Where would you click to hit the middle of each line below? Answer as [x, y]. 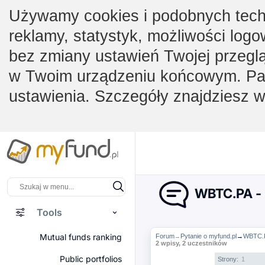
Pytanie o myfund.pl [208, 236]
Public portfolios [91, 259]
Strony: [229, 259]
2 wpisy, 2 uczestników [191, 243]
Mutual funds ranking [81, 237]
